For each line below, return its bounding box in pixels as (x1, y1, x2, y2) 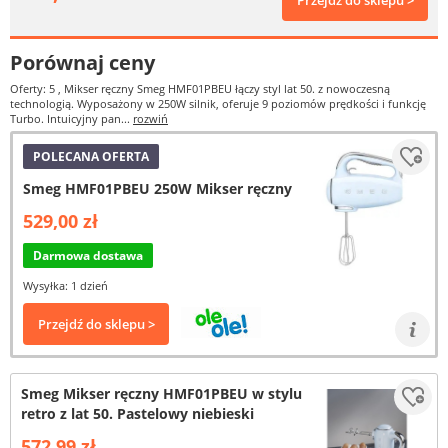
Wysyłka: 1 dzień (23, 278, 108, 293)
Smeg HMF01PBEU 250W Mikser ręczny (23, 179, 292, 198)
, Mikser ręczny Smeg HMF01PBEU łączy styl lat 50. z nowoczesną (58, 81, 390, 96)
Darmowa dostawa (33, 247, 143, 264)
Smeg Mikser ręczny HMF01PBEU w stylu (21, 384, 302, 403)
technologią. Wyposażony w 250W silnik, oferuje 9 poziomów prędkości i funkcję (10, 96, 426, 111)
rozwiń (133, 111, 168, 126)
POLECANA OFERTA (33, 148, 149, 165)
